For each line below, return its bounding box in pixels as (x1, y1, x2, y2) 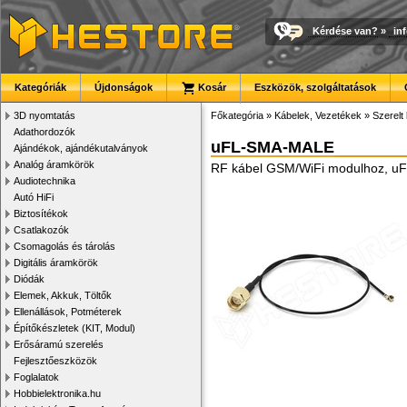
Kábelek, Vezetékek (274, 110, 362, 121)
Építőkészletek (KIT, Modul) (14, 323, 135, 333)
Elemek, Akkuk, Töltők (14, 290, 112, 301)
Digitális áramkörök (14, 257, 98, 268)
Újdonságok (94, 82, 153, 93)
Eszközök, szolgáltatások (254, 82, 376, 93)
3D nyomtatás (14, 110, 75, 121)
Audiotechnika (14, 175, 75, 186)
